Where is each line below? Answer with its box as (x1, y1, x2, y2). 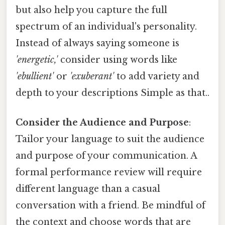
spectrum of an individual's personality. (16, 21, 197, 33)
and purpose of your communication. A (16, 150, 197, 162)
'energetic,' (16, 54, 58, 66)
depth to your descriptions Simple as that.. (16, 87, 209, 99)
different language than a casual (16, 183, 160, 195)
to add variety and (114, 71, 199, 82)
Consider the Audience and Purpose (16, 117, 189, 129)
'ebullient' (16, 71, 54, 82)
